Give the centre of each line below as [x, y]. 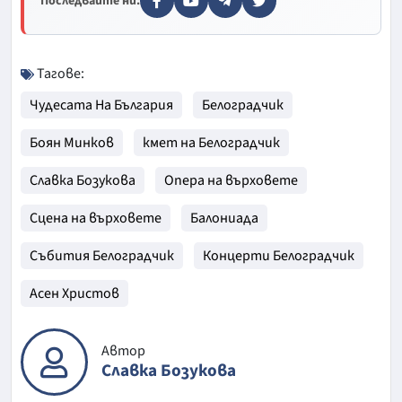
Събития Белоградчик [102, 255]
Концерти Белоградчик [279, 255]
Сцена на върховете [96, 218]
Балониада [224, 218]
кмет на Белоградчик [211, 142]
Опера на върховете [231, 180]
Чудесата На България [101, 105]
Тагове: [59, 73]
